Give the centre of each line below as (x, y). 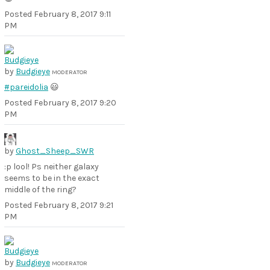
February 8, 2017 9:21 (74, 205)
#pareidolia (26, 87)
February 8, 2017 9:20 (75, 103)
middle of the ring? (40, 190)
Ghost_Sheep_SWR (55, 151)
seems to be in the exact (52, 178)
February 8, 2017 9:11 (72, 14)
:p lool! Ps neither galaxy (52, 167)
